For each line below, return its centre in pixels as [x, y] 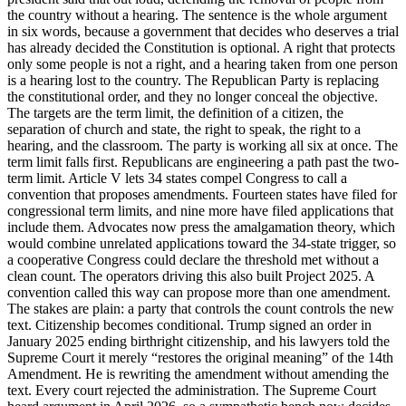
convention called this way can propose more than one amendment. [199, 292]
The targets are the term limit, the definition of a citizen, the [175, 112]
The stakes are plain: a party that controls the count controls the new [201, 308]
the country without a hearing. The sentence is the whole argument [197, 14]
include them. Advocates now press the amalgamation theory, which [201, 227]
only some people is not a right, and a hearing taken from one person [203, 63]
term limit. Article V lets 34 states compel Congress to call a [177, 178]
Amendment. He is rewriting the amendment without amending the [198, 373]
